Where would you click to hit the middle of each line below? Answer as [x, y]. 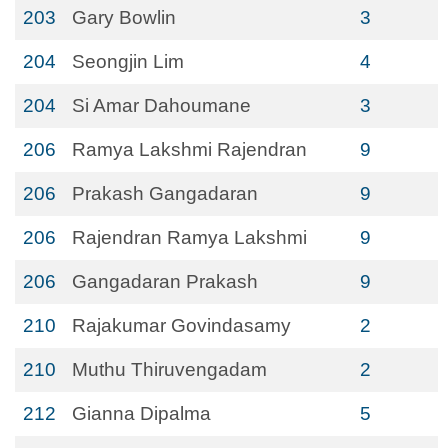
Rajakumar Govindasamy [181, 325]
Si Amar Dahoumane [161, 105]
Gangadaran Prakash [165, 281]
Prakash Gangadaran [165, 193]
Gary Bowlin [124, 17]
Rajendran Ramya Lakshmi [189, 237]
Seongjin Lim [128, 61]
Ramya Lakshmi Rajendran [189, 149]
